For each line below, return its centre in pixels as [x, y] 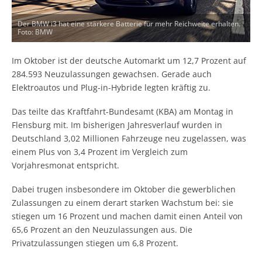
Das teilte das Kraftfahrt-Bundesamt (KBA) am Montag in [123, 111]
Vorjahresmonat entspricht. [65, 165]
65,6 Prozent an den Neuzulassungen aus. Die [102, 229]
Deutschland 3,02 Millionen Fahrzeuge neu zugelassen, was [129, 138]
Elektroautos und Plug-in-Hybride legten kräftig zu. [111, 88]
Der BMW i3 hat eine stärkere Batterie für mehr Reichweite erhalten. [129, 24]
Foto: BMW [35, 32]
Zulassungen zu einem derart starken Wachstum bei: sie [123, 202]
